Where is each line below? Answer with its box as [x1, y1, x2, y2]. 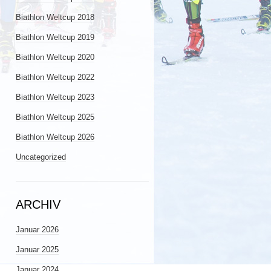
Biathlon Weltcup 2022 [16, 73, 94, 82]
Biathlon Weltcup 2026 [16, 132, 94, 142]
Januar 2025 [16, 245, 59, 254]
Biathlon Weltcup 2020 [16, 53, 94, 62]
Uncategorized [16, 152, 66, 162]
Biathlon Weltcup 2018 [16, 13, 94, 22]
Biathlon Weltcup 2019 [16, 33, 94, 42]
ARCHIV [16, 198, 60, 211]
